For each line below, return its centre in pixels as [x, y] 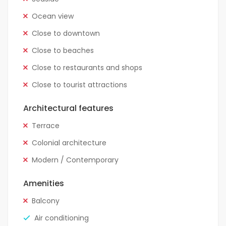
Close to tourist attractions [79, 85]
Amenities [44, 184]
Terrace [46, 126]
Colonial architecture [69, 143]
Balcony [46, 201]
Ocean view [53, 16]
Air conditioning [62, 218]
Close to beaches [63, 51]
